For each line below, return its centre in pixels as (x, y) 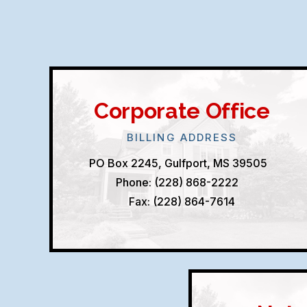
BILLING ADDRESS (182, 137)
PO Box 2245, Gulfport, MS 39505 (182, 163)
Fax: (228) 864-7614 (182, 201)
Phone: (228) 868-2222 (177, 182)
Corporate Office (182, 110)
